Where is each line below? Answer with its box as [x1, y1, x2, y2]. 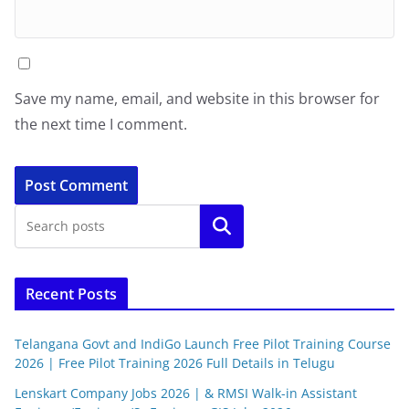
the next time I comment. [15, 114, 187, 135]
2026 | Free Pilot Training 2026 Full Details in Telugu [15, 354, 335, 372]
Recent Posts [26, 284, 117, 305]
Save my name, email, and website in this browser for [15, 89, 380, 110]
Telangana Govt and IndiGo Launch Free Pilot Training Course [15, 335, 391, 353]
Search [198, 216, 246, 237]
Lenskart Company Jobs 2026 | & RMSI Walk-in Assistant [15, 384, 357, 403]
